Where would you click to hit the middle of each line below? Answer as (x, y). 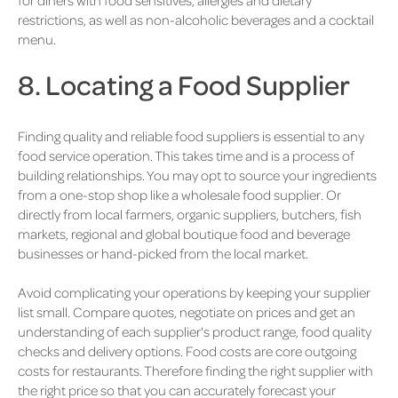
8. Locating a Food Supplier (184, 84)
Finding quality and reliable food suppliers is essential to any (191, 135)
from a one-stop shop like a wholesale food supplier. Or (179, 194)
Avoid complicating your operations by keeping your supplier (194, 293)
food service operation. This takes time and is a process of (186, 155)
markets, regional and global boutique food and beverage (184, 233)
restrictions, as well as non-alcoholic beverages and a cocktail (196, 19)
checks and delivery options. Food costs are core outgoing (187, 351)
